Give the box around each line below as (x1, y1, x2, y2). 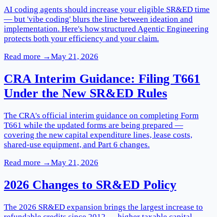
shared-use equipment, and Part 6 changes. (4, 139, 150, 149)
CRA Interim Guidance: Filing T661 (4, 71, 200, 86)
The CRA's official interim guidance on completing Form (4, 110, 199, 120)
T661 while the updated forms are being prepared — (4, 120, 183, 130)
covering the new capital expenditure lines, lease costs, (4, 130, 192, 139)
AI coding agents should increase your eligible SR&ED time (4, 4, 210, 14)
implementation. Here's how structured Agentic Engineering (4, 24, 209, 33)
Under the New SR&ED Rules (4, 86, 167, 100)
